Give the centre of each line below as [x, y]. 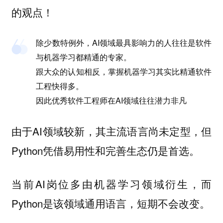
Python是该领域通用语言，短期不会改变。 [111, 203]
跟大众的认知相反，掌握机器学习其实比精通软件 [124, 72]
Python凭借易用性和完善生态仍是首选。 [105, 150]
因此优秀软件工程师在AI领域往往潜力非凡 [111, 101]
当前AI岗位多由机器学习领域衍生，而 [111, 183]
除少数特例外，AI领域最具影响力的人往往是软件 [124, 43]
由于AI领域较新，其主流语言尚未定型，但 [111, 131]
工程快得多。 [60, 86]
